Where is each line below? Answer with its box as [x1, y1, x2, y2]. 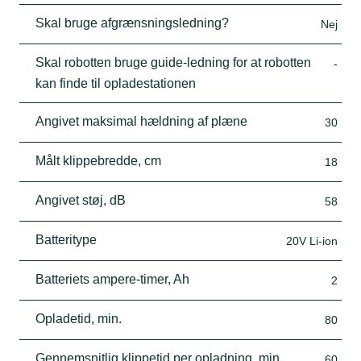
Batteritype [35, 232, 97, 247]
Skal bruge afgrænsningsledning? [35, 15, 229, 30]
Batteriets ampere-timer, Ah [35, 272, 189, 286]
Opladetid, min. [35, 311, 122, 326]
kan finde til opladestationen [35, 76, 196, 90]
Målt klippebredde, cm [35, 153, 161, 168]
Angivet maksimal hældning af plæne [35, 114, 247, 128]
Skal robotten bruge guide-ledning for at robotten [35, 55, 311, 69]
